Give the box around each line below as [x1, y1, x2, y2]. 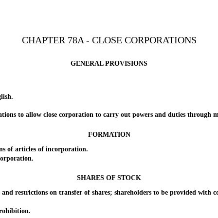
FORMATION [88, 130, 130, 138]
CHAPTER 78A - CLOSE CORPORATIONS [21, 35, 197, 45]
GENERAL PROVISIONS [71, 60, 147, 67]
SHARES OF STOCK [77, 174, 141, 182]
